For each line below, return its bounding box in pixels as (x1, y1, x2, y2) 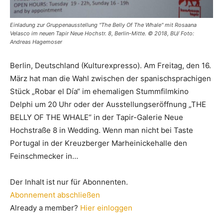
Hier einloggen (80, 203, 132, 213)
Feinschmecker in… (10, 151, 78, 161)
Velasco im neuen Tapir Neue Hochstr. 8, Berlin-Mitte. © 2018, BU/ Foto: (10, 29, 194, 37)
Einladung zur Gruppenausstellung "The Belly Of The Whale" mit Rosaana (10, 21, 197, 28)
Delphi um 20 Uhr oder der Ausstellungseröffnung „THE (10, 99, 206, 109)
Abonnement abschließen (10, 190, 100, 200)
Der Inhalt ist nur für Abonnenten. (10, 177, 128, 187)
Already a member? (10, 203, 80, 213)
